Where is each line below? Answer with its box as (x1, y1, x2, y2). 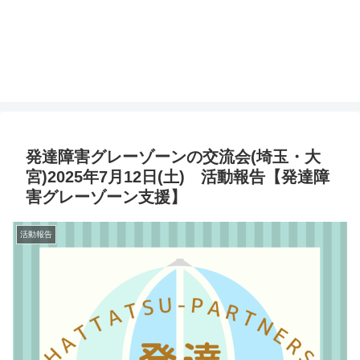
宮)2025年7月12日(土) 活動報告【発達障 (26, 168, 329, 186)
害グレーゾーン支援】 (26, 188, 186, 207)
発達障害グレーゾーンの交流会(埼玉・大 (26, 148, 321, 166)
